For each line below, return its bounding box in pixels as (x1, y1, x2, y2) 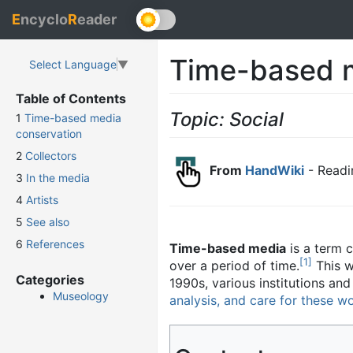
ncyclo (20, 11, 68, 28)
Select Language (28, 58, 117, 72)
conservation (16, 127, 82, 141)
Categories (16, 272, 84, 288)
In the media (26, 171, 90, 185)
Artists (26, 193, 58, 207)
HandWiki (245, 162, 304, 179)
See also (26, 215, 69, 229)
